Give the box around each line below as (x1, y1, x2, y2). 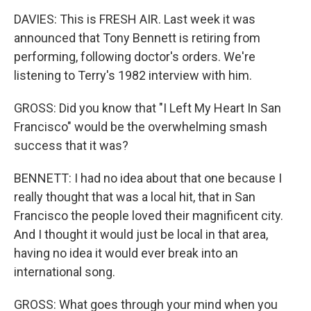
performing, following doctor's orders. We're (14, 49, 255, 64)
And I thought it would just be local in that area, (14, 227, 268, 242)
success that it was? (14, 138, 128, 153)
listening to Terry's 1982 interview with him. (14, 68, 252, 83)
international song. (14, 264, 115, 279)
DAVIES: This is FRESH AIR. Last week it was (14, 12, 255, 26)
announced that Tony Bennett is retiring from (14, 31, 260, 45)
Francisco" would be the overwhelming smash (14, 119, 267, 134)
